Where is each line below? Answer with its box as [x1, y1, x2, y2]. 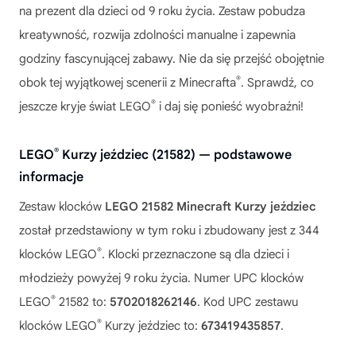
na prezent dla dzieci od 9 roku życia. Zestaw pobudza [19, 4, 305, 18]
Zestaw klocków [19, 199, 105, 214]
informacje [19, 169, 83, 185]
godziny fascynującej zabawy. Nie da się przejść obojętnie [19, 52, 324, 66]
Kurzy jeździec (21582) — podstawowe [59, 147, 292, 163]
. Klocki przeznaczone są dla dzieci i [102, 247, 289, 261]
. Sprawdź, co [241, 75, 314, 90]
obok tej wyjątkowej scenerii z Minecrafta [19, 75, 236, 90]
